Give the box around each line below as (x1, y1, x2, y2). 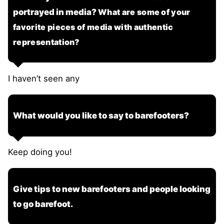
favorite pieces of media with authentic (13, 21, 173, 32)
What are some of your (98, 6, 190, 17)
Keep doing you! (8, 147, 72, 157)
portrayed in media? (13, 6, 98, 17)
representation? (13, 36, 80, 47)
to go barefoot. (13, 198, 73, 209)
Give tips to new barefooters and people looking (13, 183, 210, 194)
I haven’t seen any (8, 73, 79, 84)
